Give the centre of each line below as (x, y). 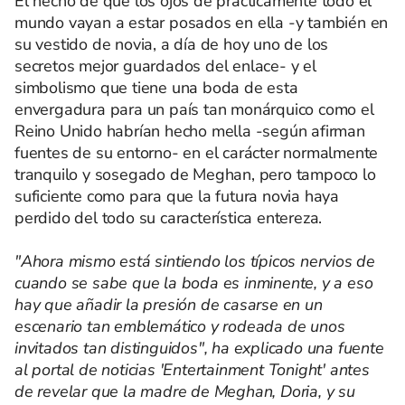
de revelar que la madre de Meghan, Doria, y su (185, 391)
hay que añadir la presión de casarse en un (169, 305)
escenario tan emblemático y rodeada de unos (180, 326)
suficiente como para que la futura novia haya (177, 196)
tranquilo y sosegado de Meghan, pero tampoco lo (195, 174)
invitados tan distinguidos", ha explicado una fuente (199, 348)
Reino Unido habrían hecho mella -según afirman (190, 131)
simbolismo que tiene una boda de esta (156, 88)
